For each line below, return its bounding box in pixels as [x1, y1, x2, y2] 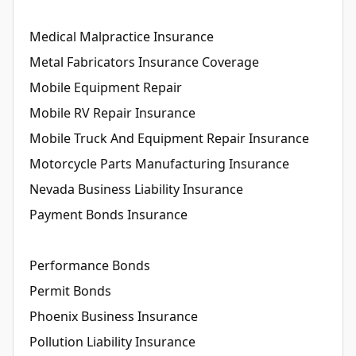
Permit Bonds [29, 281, 111, 300]
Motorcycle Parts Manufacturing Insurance [29, 154, 289, 172]
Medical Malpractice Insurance [29, 27, 214, 45]
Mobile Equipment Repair [29, 78, 182, 96]
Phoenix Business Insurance [29, 307, 198, 325]
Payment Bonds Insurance [29, 205, 188, 223]
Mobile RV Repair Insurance [29, 103, 195, 122]
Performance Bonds [29, 256, 150, 274]
